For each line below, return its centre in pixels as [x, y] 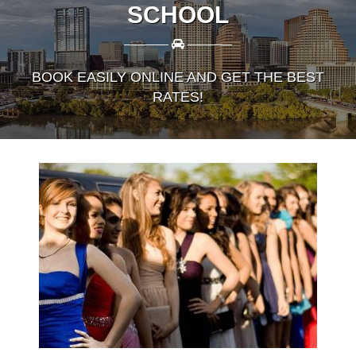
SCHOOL [178, 15]
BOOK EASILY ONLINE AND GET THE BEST [178, 77]
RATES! [178, 97]
